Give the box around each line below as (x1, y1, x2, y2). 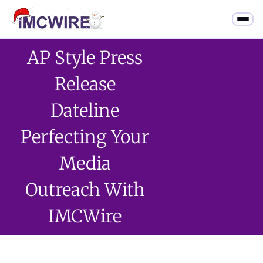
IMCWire (48, 204, 122, 227)
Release (54, 72, 116, 95)
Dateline (50, 99, 120, 122)
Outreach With (25, 178, 145, 201)
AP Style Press (27, 46, 143, 69)
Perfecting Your (21, 125, 150, 148)
